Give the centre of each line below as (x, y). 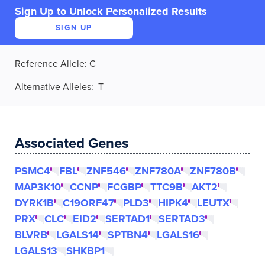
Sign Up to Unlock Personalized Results (111, 11)
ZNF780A (158, 171)
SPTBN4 (128, 235)
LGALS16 (178, 235)
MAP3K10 (38, 187)
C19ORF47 (88, 203)
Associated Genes (72, 143)
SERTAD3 (182, 219)
